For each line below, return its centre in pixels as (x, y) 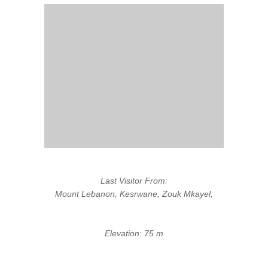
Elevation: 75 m (134, 233)
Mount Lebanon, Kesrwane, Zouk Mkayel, (134, 194)
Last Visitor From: (134, 181)
